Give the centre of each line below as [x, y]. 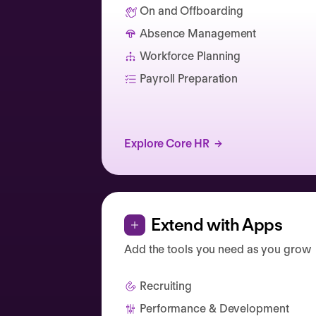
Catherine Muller [99, 53]
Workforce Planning [190, 56]
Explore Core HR [167, 144]
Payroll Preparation [189, 79]
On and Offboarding [192, 11]
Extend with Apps [217, 225]
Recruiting [166, 286]
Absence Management [198, 34]
